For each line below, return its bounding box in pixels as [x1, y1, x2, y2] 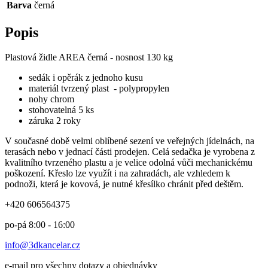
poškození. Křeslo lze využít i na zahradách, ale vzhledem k [5, 168, 230, 179]
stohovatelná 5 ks [29, 105, 96, 115]
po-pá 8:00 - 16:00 [5, 220, 75, 230]
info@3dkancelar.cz [5, 240, 80, 251]
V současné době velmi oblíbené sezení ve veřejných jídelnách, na [5, 136, 254, 147]
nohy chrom [29, 94, 77, 105]
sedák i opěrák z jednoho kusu [29, 72, 143, 83]
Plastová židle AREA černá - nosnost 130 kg [5, 52, 175, 63]
